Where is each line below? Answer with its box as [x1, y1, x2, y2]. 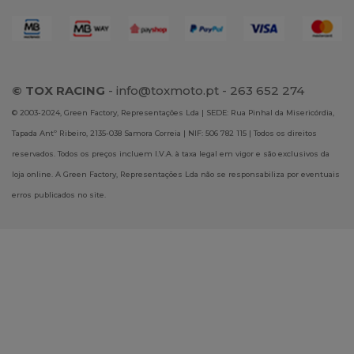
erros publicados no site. [12, 190, 106, 199]
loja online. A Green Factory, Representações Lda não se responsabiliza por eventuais [12, 169, 340, 179]
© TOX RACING [12, 82, 108, 98]
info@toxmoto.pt [116, 82, 219, 98]
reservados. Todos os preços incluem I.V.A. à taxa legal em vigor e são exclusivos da [12, 149, 330, 158]
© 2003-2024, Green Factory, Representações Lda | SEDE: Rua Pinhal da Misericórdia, [12, 107, 334, 117]
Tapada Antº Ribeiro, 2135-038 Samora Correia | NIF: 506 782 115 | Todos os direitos [12, 128, 317, 137]
